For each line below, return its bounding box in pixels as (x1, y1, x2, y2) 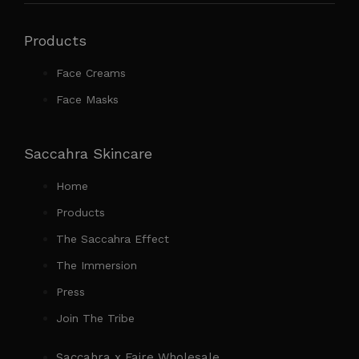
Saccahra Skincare (24, 144, 152, 162)
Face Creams (56, 66, 126, 79)
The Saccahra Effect (56, 232, 169, 245)
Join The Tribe (56, 311, 135, 325)
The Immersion (56, 258, 137, 272)
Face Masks (56, 92, 119, 106)
